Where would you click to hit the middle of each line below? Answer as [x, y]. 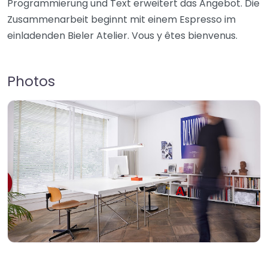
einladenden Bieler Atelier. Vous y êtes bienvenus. [122, 36]
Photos [31, 81]
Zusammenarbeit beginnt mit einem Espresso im [121, 19]
